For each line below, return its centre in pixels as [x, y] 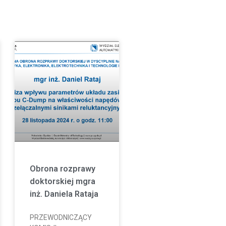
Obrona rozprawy [62, 168]
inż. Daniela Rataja [64, 194]
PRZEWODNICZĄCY [61, 217]
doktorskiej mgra [62, 181]
